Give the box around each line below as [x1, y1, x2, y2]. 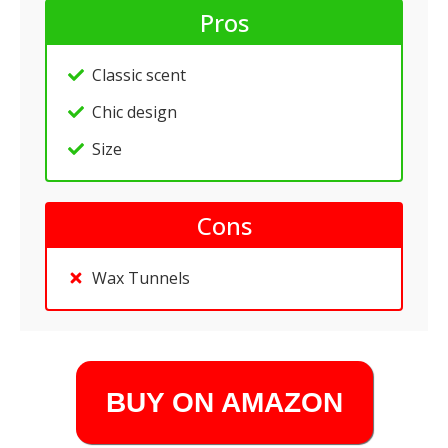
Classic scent [92, 64, 186, 86]
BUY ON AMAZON [105, 387, 343, 418]
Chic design [92, 101, 177, 123]
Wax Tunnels [92, 267, 190, 289]
